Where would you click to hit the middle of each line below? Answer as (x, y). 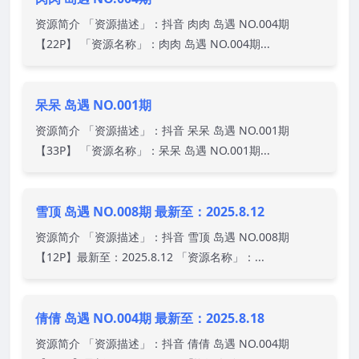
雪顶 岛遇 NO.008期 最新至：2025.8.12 (150, 211)
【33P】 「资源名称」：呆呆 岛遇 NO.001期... (153, 150)
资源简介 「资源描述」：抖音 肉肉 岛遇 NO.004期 (162, 23)
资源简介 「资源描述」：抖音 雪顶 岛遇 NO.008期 (162, 236)
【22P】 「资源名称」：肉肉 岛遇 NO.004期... (153, 43)
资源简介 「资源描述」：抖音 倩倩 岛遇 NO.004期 (162, 343)
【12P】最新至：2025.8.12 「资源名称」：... (150, 256)
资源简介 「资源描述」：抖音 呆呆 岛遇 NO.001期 (162, 130)
